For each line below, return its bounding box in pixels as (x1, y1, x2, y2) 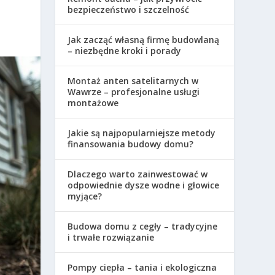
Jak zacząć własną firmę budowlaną (68, 34, 220, 45)
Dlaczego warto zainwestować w (68, 168, 208, 180)
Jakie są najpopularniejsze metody (68, 127, 216, 139)
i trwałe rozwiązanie (68, 231, 155, 243)
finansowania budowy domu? (68, 138, 194, 150)
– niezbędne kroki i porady (68, 45, 182, 56)
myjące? (68, 190, 103, 202)
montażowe (68, 97, 119, 109)
